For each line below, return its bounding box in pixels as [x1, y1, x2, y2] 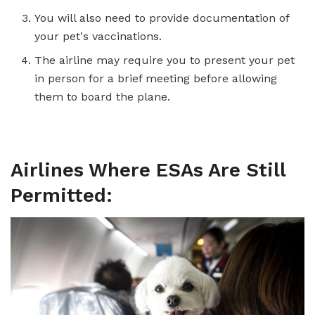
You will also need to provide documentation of [34, 11, 290, 25]
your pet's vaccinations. [34, 30, 162, 44]
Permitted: [11, 184, 112, 207]
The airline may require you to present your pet [34, 53, 295, 67]
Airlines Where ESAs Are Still [11, 158, 285, 181]
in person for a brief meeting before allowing [34, 72, 278, 86]
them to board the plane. [34, 90, 171, 104]
